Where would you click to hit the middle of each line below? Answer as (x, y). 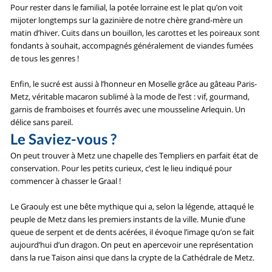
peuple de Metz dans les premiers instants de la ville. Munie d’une (128, 219)
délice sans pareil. (42, 122)
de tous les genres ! (45, 58)
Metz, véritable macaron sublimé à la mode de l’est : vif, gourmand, (130, 96)
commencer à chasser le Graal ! (66, 181)
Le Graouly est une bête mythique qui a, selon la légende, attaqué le (132, 206)
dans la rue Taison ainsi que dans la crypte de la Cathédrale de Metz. (133, 257)
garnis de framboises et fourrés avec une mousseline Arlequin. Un (128, 109)
